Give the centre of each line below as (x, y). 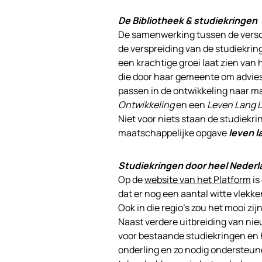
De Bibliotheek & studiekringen (188, 20)
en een (191, 105)
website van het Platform (198, 180)
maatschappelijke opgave (173, 133)
